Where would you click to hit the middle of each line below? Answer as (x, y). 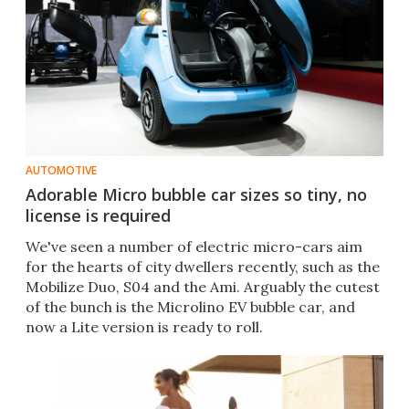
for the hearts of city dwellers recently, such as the (203, 267)
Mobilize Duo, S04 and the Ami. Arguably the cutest (203, 287)
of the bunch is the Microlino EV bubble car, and (190, 307)
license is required (98, 216)
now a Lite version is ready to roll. (144, 327)
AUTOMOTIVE (61, 171)
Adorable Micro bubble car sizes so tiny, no (196, 195)
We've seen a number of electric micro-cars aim (194, 247)
